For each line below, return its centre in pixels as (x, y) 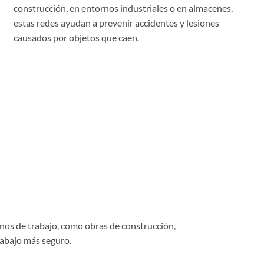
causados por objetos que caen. (76, 38)
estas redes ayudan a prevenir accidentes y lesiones (116, 23)
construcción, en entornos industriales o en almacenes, (123, 8)
